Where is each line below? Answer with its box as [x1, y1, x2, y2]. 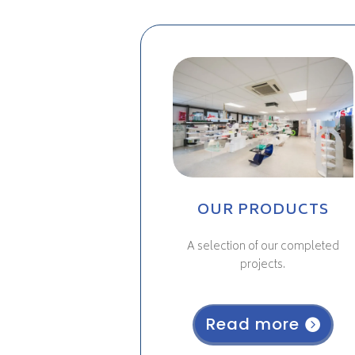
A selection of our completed [186, 237, 339, 258]
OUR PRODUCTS [197, 198, 329, 224]
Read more [205, 313, 300, 336]
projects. [240, 255, 286, 276]
